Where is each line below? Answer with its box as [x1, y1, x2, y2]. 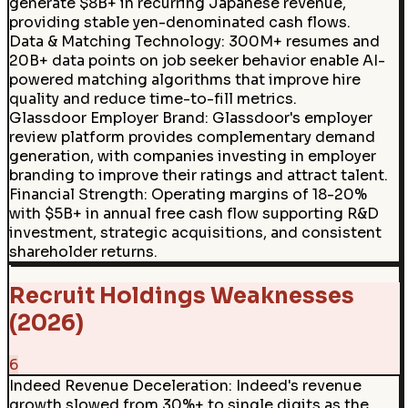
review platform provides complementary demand [8, 127, 375, 148]
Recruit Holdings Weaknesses [8, 282, 354, 311]
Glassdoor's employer [211, 108, 372, 128]
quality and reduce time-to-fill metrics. [8, 89, 297, 109]
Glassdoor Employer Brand [8, 108, 205, 128]
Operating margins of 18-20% [150, 185, 367, 205]
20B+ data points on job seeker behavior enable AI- [8, 51, 385, 71]
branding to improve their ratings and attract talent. [8, 166, 388, 186]
